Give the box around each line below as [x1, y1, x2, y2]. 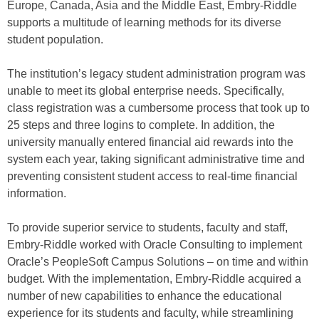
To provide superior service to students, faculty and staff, [7, 221, 288, 234]
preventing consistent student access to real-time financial [7, 170, 298, 182]
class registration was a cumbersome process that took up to [7, 102, 310, 114]
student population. [7, 33, 103, 46]
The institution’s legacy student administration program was [7, 68, 305, 80]
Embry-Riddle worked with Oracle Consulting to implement [7, 239, 302, 251]
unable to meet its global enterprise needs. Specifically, [7, 85, 284, 97]
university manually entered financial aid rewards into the [7, 136, 293, 148]
